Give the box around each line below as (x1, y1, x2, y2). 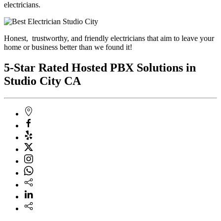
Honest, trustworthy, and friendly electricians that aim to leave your (4, 34, 214, 42)
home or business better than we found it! (4, 42, 132, 51)
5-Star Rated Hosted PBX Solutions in (4, 61, 196, 74)
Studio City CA (4, 74, 81, 88)
